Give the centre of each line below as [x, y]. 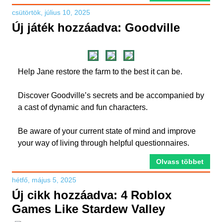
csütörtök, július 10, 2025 [51, 12]
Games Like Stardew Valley [88, 209]
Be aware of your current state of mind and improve [107, 131]
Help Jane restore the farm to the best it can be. [100, 72]
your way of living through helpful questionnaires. [104, 143]
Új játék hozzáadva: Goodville [96, 28]
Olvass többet [180, 162]
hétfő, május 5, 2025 [44, 180]
